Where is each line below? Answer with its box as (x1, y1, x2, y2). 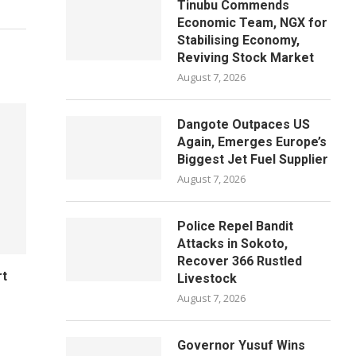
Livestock (177, 271, 238, 286)
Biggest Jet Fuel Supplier (177, 152, 329, 167)
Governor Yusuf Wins (177, 338, 306, 353)
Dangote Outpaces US (177, 117, 311, 132)
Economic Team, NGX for (177, 15, 328, 30)
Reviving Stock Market (177, 50, 315, 65)
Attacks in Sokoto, (177, 236, 288, 251)
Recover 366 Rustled (177, 253, 303, 269)
